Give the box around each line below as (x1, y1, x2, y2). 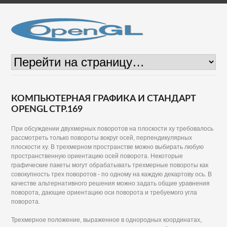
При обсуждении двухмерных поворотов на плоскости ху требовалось (11, 125, 214, 132)
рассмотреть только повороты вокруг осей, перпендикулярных (11, 134, 193, 141)
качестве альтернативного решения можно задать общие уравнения (11, 180, 210, 187)
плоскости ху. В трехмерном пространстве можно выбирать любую (11, 143, 204, 150)
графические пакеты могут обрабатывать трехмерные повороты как (11, 162, 209, 169)
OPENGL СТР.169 (11, 105, 83, 114)
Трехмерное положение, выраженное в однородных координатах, (11, 216, 202, 223)
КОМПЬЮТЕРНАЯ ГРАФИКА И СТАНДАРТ (11, 94, 197, 103)
